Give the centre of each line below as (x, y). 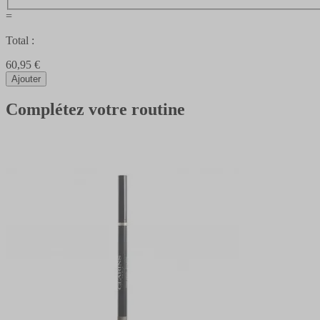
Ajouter (26, 79)
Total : (20, 40)
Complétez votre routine (95, 110)
